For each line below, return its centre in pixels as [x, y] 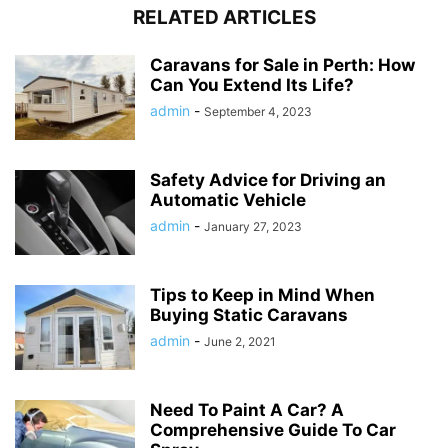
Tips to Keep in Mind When [262, 295]
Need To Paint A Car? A [247, 410]
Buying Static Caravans [249, 315]
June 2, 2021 [240, 342]
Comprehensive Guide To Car [273, 430]
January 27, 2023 [253, 227]
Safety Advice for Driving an [268, 180]
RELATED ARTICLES [224, 18]
